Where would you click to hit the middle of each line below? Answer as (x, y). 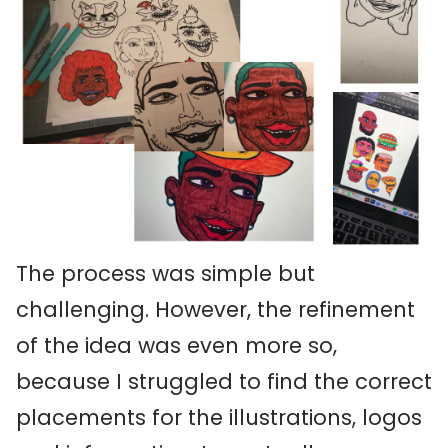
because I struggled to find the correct (224, 381)
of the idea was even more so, (176, 345)
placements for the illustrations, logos (219, 417)
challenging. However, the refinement (215, 309)
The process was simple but (165, 273)
